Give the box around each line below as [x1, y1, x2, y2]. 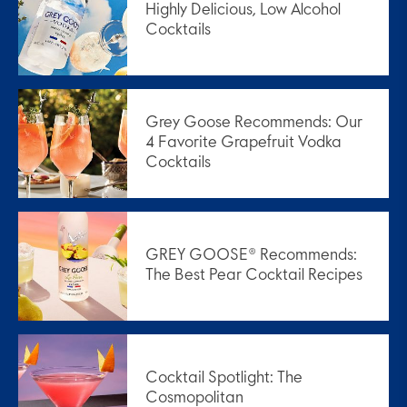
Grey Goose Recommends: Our [145, 115, 362, 132]
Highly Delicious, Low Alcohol [145, 3, 341, 19]
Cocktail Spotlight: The [145, 371, 303, 387]
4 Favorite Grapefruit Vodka [145, 135, 342, 152]
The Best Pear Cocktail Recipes [145, 268, 362, 284]
